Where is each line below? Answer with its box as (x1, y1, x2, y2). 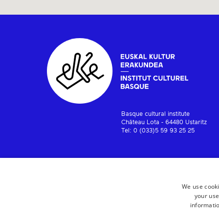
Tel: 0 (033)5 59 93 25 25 (121, 127, 195, 134)
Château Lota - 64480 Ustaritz (121, 119, 207, 126)
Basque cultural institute (121, 110, 190, 117)
